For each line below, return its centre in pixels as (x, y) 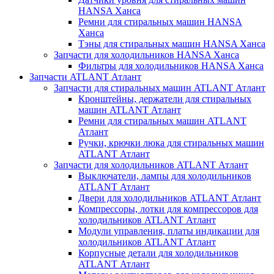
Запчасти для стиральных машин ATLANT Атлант (160, 87)
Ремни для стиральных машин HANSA (160, 21)
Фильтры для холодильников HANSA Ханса (171, 65)
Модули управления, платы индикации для (169, 231)
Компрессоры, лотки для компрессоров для (168, 209)
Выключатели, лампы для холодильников (165, 176)
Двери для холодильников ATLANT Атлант (170, 198)
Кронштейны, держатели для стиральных (165, 98)
